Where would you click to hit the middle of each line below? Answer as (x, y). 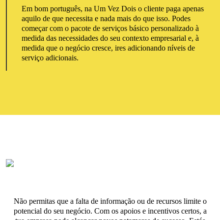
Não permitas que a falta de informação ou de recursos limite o (110, 201)
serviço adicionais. (50, 58)
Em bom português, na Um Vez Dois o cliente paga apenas (112, 9)
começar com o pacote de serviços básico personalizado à (110, 28)
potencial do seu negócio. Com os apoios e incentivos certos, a (110, 211)
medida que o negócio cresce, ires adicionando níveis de (108, 48)
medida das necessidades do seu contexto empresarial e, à (110, 38)
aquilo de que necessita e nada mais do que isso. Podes (106, 18)
